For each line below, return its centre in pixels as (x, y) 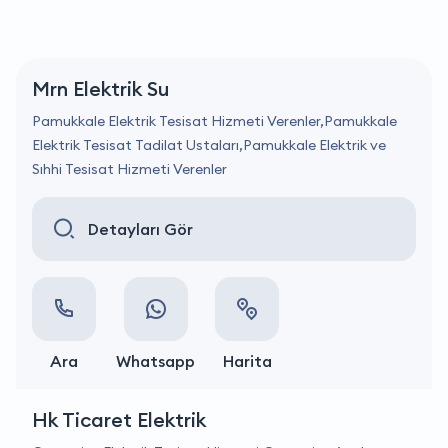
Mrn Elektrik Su (100, 88)
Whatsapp (155, 361)
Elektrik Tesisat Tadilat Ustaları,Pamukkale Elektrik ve (209, 145)
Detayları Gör (140, 229)
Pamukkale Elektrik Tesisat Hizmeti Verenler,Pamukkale (214, 121)
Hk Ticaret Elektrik (119, 419)
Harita (247, 361)
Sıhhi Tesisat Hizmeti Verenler (129, 169)
